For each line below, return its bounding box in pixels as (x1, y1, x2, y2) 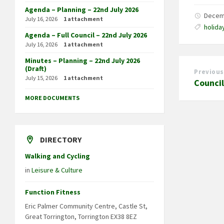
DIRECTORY (40, 134, 81, 144)
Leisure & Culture (31, 165, 82, 174)
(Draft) (25, 63, 46, 73)
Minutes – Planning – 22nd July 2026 (25, 55, 140, 65)
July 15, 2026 (25, 73, 57, 81)
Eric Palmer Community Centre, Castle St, (25, 201, 147, 210)
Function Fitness (25, 187, 80, 196)
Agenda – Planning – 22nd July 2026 (25, 4, 138, 14)
